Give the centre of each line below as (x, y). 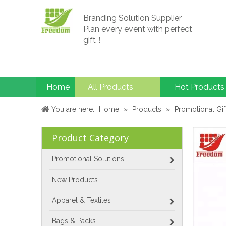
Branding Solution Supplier (133, 18)
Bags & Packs (74, 221)
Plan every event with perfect (138, 29)
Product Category (90, 138)
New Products (75, 180)
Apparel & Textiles (81, 200)
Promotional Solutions (88, 159)
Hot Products (200, 87)
